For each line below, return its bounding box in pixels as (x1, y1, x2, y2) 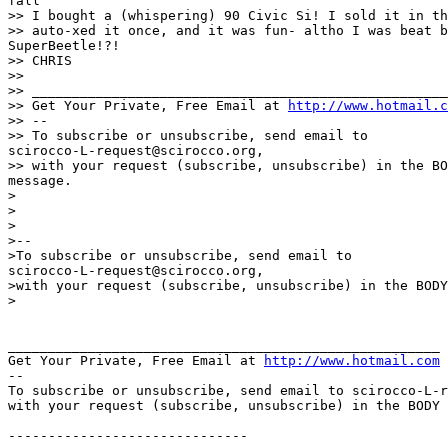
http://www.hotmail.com (264, 352, 440, 368)
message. (8, 172, 72, 188)
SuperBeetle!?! (8, 37, 120, 53)
